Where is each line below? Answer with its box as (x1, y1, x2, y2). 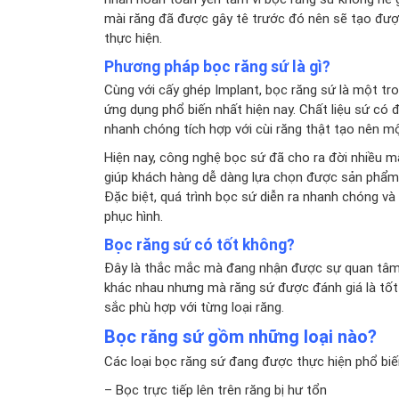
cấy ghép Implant (159, 80, 259, 98)
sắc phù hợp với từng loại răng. (104, 297, 284, 315)
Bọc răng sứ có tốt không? (104, 233, 295, 255)
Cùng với (104, 80, 159, 98)
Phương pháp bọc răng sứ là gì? (104, 55, 330, 77)
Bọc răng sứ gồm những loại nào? (104, 324, 377, 347)
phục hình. (104, 207, 163, 224)
